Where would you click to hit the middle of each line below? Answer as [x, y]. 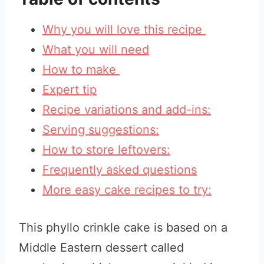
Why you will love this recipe [124, 29]
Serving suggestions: [101, 130]
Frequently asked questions [120, 170]
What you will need [96, 49]
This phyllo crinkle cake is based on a [123, 227]
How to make [81, 70]
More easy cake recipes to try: [127, 190]
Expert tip [70, 90]
